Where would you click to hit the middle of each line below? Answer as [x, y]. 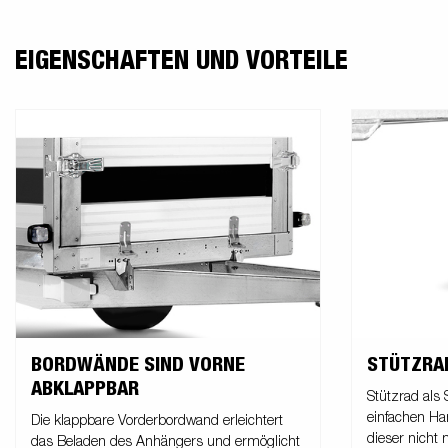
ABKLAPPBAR [85, 389]
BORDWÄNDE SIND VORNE [138, 365]
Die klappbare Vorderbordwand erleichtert [157, 421]
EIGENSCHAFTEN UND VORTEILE [181, 60]
